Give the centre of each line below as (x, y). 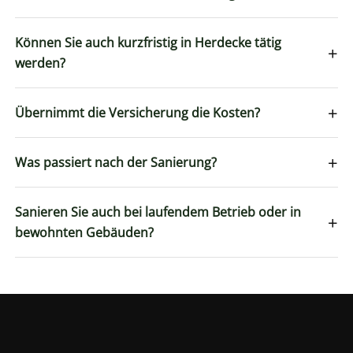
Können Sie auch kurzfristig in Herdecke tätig (149, 42)
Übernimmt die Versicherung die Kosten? (138, 112)
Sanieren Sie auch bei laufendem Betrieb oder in (158, 212)
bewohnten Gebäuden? (85, 232)
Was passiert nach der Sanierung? (116, 162)
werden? (41, 63)
